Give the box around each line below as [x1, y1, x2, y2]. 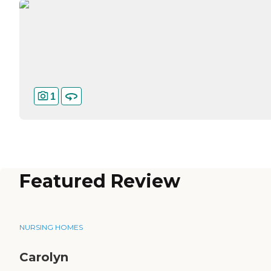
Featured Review [19, 170, 180, 193]
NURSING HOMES [19, 223, 83, 232]
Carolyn [19, 250, 68, 265]
